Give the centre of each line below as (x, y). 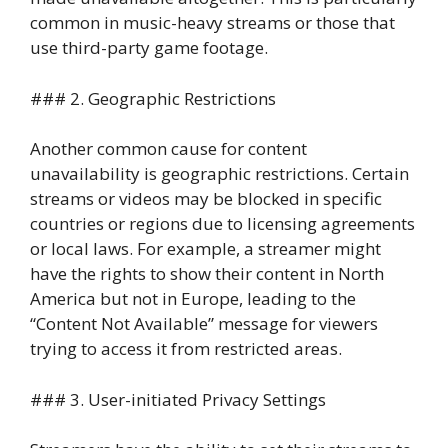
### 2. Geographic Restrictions (153, 98)
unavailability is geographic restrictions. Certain (219, 173)
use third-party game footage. (149, 47)
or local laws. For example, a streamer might (205, 248)
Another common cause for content (168, 148)
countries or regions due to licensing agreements (222, 223)
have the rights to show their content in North (207, 273)
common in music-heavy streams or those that (212, 22)
